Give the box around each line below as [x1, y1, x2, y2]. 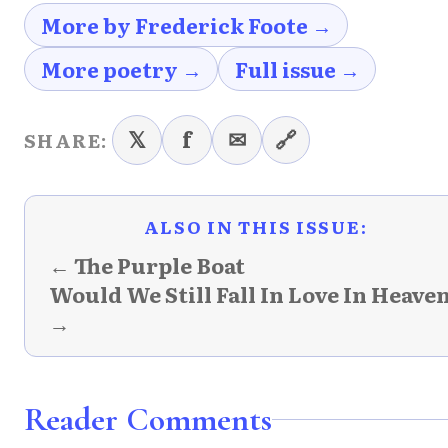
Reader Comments [24, 398, 272, 440]
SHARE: [24, 125, 108, 154]
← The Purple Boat [49, 248, 245, 281]
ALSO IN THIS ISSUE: [143, 213, 368, 239]
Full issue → [234, 53, 360, 84]
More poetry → [40, 53, 202, 84]
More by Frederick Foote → [40, 9, 332, 40]
